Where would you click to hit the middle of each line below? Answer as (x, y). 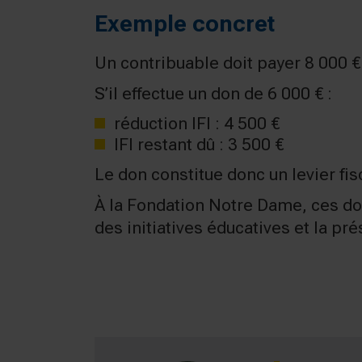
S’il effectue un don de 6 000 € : (213, 94)
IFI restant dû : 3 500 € (199, 145)
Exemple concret (185, 24)
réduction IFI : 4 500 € (197, 124)
